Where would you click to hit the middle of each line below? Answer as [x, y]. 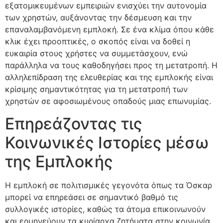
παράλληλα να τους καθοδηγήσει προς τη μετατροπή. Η [111, 65]
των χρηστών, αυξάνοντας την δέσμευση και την [98, 18]
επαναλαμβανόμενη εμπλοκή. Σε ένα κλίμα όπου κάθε [110, 30]
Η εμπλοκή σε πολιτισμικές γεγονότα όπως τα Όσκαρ [109, 185]
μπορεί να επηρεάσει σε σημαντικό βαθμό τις [92, 197]
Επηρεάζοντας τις [74, 123]
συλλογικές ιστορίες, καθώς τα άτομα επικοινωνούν [105, 209]
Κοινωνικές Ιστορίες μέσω [107, 142]
